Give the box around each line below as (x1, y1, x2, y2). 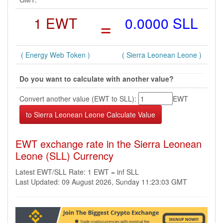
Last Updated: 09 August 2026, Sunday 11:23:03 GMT (15, 177, 187, 187)
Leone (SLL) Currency (15, 148, 113, 163)
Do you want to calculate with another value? (19, 74, 174, 84)
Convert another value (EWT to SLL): (19, 94, 138, 104)
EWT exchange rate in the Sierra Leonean (15, 136, 202, 151)
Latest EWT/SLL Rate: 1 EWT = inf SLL (15, 167, 139, 177)
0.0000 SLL (125, 13, 198, 33)
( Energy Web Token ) (21, 50, 90, 60)
